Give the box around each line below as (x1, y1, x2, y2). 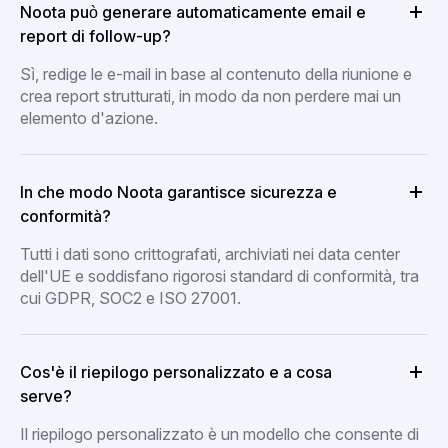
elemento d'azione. (20, 107, 158, 128)
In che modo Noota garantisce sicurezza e (20, 181, 337, 202)
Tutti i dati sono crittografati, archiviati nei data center (20, 243, 400, 264)
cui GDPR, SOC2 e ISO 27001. (20, 287, 241, 308)
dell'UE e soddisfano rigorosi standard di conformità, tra (20, 265, 419, 286)
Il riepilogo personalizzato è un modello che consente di (20, 423, 419, 444)
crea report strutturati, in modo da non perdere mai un (20, 85, 401, 106)
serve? (20, 385, 72, 406)
